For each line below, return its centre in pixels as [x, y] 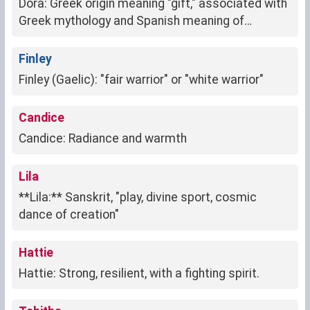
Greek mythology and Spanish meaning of [131, 21]
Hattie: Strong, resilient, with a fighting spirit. [139, 274]
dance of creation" [69, 215]
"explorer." [46, 38]
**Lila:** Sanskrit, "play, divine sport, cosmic [138, 198]
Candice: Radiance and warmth [103, 139]
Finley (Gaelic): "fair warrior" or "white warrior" [141, 80]
